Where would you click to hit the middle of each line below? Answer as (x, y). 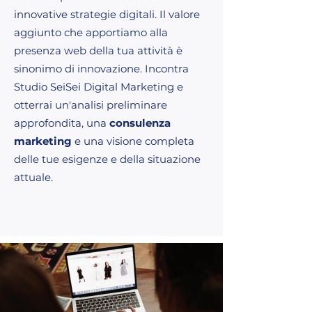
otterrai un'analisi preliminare (91, 104)
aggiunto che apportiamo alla (91, 32)
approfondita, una (62, 123)
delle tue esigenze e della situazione (107, 159)
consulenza (140, 123)
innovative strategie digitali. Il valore (107, 14)
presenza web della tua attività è (98, 50)
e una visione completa (133, 141)
